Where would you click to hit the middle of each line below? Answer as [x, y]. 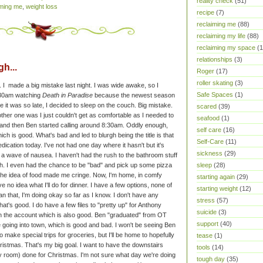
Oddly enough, [147, 125]
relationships [215, 59]
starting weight [217, 188]
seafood [208, 118]
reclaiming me [216, 24]
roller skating [215, 83]
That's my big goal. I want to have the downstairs [94, 245]
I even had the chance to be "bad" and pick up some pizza [89, 165]
